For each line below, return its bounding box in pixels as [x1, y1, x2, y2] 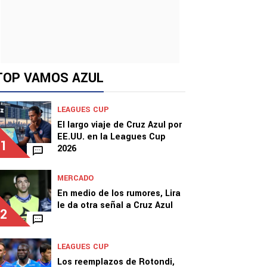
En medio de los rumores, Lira [57, 187, 181, 200]
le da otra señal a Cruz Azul [57, 199, 173, 212]
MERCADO [57, 173, 94, 184]
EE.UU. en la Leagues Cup [57, 131, 166, 143]
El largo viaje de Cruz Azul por [57, 119, 182, 131]
